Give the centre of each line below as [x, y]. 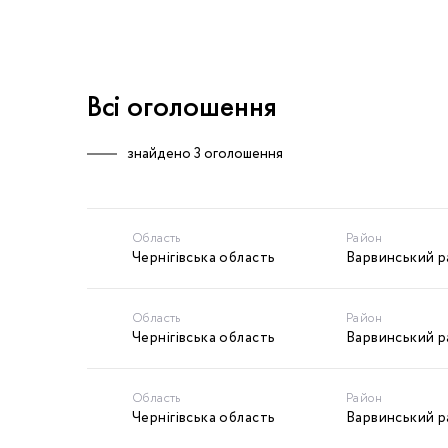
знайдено [160, 154]
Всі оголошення [182, 109]
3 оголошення [238, 154]
